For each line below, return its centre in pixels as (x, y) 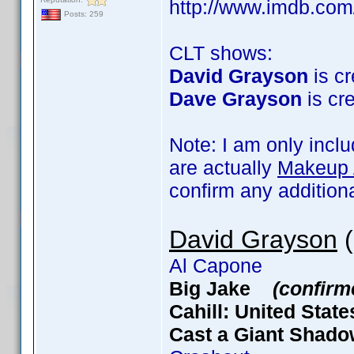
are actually (223, 168)
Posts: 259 (83, 14)
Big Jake (221, 288)
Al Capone (216, 265)
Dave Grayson (235, 99)
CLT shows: (221, 53)
